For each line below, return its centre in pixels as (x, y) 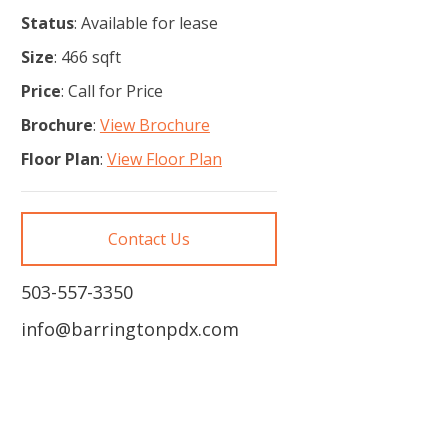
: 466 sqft (87, 57)
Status (47, 23)
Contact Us (148, 239)
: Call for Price (111, 91)
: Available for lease (145, 23)
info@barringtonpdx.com (129, 329)
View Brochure (154, 125)
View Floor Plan (164, 159)
